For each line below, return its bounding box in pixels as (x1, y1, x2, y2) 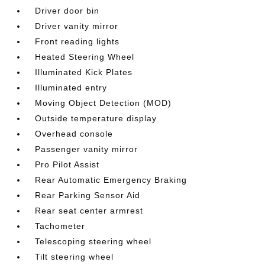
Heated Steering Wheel (35, 52, 135, 62)
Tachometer (35, 221, 86, 231)
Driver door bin (35, 6, 100, 15)
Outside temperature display (35, 114, 157, 123)
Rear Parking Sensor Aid (35, 190, 141, 200)
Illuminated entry (35, 83, 108, 92)
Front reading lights (35, 37, 120, 46)
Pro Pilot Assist (35, 160, 100, 169)
